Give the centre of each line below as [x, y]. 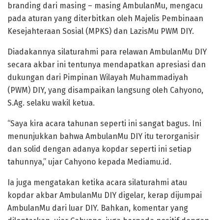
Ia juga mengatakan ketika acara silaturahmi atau [97, 182]
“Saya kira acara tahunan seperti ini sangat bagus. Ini [104, 123]
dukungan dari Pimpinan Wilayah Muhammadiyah [98, 77]
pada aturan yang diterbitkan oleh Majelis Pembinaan [105, 18]
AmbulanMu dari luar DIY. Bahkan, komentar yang [98, 208]
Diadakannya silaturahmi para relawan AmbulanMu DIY [107, 52]
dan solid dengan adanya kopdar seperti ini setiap [99, 149]
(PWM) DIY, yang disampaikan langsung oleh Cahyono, [105, 90]
